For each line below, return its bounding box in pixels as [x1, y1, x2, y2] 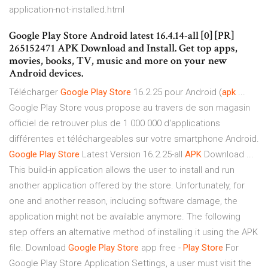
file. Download [9, 242, 68, 254]
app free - [139, 242, 183, 254]
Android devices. [9, 66, 83, 81]
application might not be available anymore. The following [9, 211, 240, 223]
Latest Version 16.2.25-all [80, 149, 185, 160]
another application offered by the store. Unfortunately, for [9, 180, 245, 191]
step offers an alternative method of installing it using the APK [9, 227, 258, 238]
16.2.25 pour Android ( [131, 87, 222, 98]
